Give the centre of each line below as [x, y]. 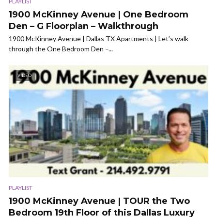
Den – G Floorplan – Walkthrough [84, 26]
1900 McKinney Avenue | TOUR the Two [99, 201]
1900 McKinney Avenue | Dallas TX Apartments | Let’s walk [99, 39]
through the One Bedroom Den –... [61, 49]
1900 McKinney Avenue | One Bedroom [99, 15]
